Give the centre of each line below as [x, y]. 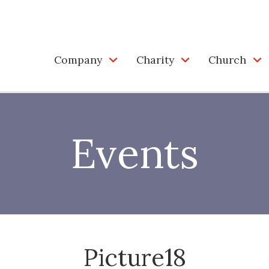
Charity [155, 59]
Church [227, 59]
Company [78, 59]
